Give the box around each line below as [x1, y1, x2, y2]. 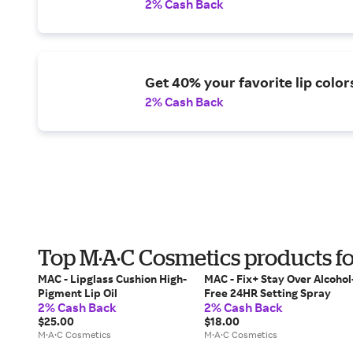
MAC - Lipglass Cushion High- [38, 272, 187, 285]
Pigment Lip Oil [38, 286, 117, 299]
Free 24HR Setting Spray [203, 286, 331, 299]
